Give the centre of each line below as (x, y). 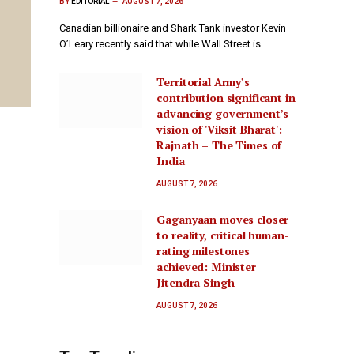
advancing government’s (223, 114)
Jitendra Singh (196, 283)
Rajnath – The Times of (219, 145)
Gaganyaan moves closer (223, 220)
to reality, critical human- (223, 235)
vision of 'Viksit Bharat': (219, 130)
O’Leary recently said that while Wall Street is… (164, 44)
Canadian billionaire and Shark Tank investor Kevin (173, 28)
